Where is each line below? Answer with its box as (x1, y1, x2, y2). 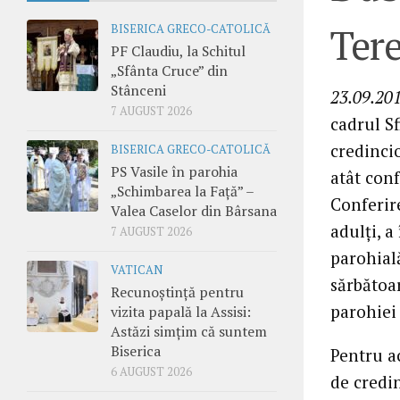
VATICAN (111, 262, 162, 278)
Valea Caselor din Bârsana (111, 200, 277, 221)
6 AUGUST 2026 (111, 363, 192, 379)
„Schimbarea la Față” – (111, 180, 254, 201)
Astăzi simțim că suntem (111, 321, 267, 341)
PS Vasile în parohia (111, 161, 237, 181)
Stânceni (111, 79, 166, 100)
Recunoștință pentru (111, 281, 244, 302)
